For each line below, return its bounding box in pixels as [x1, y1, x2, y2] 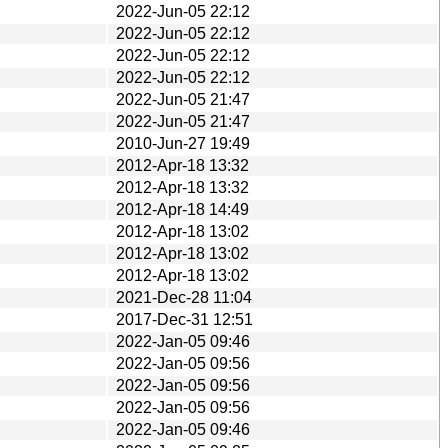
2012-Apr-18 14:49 [116, 200, 249, 218]
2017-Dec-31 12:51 [116, 310, 253, 328]
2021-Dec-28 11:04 [116, 288, 252, 306]
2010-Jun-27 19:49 [116, 134, 250, 152]
